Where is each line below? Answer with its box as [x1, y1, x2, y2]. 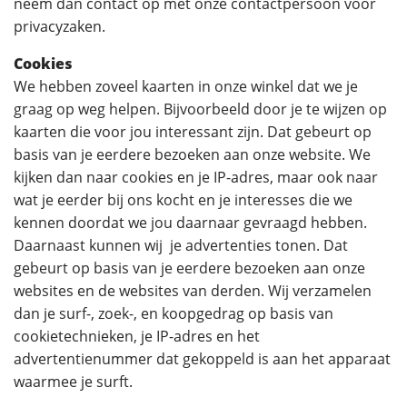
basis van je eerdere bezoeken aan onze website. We [14, 144, 371, 164]
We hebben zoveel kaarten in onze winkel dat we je [14, 76, 358, 96]
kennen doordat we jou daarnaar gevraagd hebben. [14, 213, 367, 233]
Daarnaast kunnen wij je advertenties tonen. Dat [14, 235, 348, 255]
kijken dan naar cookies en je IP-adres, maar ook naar [14, 167, 378, 187]
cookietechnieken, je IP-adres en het [14, 326, 260, 346]
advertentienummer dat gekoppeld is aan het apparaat [14, 349, 391, 369]
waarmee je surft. [14, 372, 133, 392]
